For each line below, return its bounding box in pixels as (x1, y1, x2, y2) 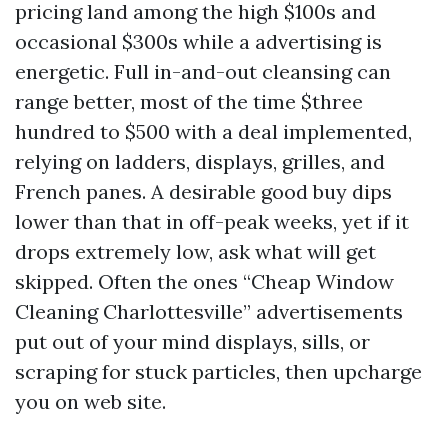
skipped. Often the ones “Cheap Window (15, 269, 394, 294)
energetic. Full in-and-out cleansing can (15, 59, 391, 84)
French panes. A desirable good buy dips (15, 179, 392, 204)
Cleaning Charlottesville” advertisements (15, 299, 403, 324)
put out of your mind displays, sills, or (15, 329, 370, 354)
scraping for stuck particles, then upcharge (15, 359, 422, 384)
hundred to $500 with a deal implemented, (15, 119, 412, 144)
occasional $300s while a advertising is (15, 29, 382, 54)
